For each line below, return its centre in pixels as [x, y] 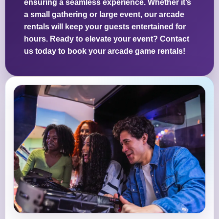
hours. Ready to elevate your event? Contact [107, 39]
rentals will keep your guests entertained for [105, 27]
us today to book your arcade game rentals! [105, 51]
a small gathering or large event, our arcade [104, 15]
